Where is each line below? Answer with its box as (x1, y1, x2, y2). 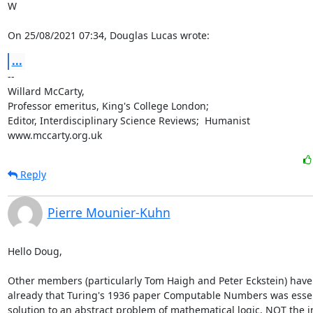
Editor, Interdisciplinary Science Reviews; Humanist (7, 114, 250, 127)
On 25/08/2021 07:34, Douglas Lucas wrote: (7, 29, 210, 42)
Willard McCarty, (7, 85, 85, 98)
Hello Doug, (7, 245, 65, 258)
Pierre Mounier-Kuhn (47, 204, 170, 221)
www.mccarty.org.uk (7, 129, 102, 142)
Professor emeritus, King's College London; (7, 99, 209, 112)
